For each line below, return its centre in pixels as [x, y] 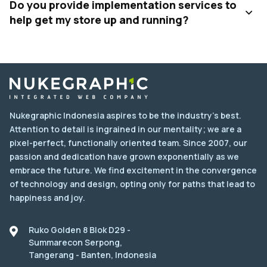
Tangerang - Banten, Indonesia [92, 255]
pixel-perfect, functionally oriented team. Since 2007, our [128, 143]
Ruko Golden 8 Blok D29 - [80, 230]
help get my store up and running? [99, 20]
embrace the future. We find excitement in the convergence [133, 170]
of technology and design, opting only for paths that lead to [132, 184]
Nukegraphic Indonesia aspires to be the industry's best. [125, 116]
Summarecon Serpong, [75, 243]
